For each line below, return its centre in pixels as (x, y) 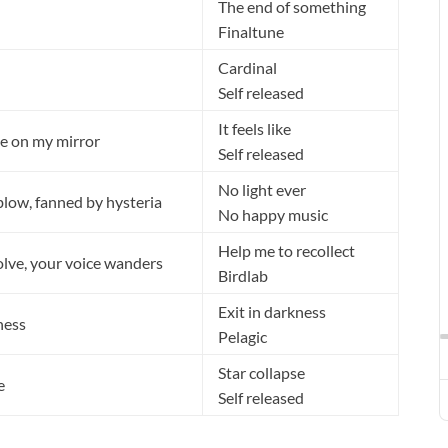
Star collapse (261, 373)
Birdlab (243, 276)
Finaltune (251, 32)
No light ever (262, 190)
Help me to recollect (286, 251)
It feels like (254, 129)
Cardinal (247, 68)
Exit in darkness (272, 312)
